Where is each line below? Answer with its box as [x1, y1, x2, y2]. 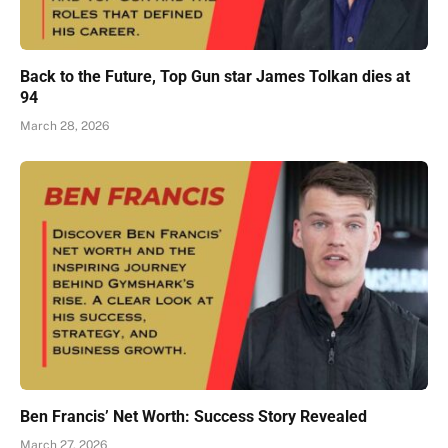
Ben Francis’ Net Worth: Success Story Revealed [20, 407, 367, 426]
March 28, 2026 [20, 118, 109, 133]
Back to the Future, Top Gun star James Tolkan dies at [20, 66, 410, 86]
